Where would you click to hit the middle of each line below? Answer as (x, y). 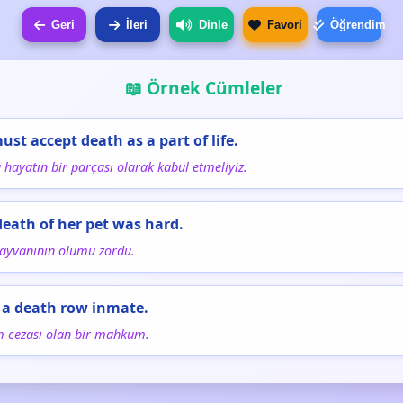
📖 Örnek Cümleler (204, 88)
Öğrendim (358, 25)
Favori (285, 25)
